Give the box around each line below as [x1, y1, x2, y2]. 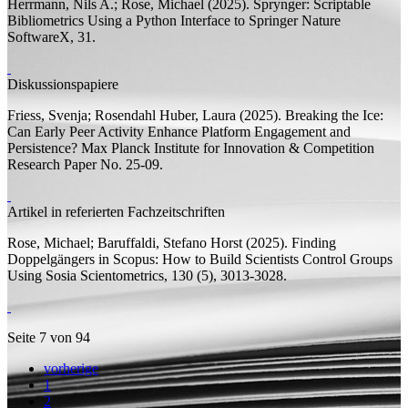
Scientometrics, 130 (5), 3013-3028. [76, 267, 287, 283]
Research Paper [7, 156, 97, 172]
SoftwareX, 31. [7, 28, 96, 45]
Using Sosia [7, 267, 76, 283]
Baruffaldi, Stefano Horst [97, 234, 242, 250]
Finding [291, 234, 336, 250]
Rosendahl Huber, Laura [95, 107, 236, 123]
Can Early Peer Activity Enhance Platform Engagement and [7, 123, 351, 139]
